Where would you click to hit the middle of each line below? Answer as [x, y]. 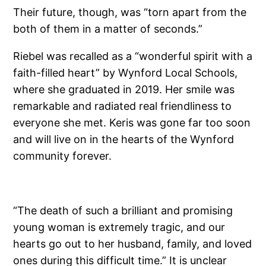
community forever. [63, 156]
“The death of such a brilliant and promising [123, 210]
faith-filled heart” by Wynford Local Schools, [126, 72]
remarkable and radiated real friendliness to [123, 106]
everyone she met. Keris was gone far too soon [132, 122]
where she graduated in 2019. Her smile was [124, 89]
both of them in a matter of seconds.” [108, 28]
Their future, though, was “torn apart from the [130, 12]
